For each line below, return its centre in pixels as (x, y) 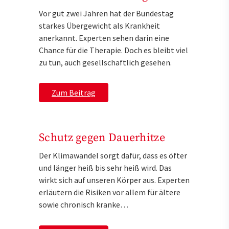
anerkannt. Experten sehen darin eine (104, 38)
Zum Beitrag (74, 93)
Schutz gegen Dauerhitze (102, 138)
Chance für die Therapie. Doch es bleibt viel (113, 50)
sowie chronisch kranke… (84, 205)
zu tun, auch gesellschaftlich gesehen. (105, 62)
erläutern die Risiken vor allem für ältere (110, 192)
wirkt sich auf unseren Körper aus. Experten (114, 180)
